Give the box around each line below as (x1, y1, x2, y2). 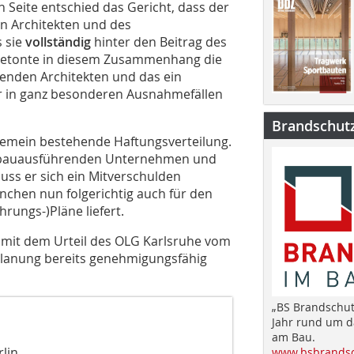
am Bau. (272, 329, 315, 345)
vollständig (25, 32, 91, 51)
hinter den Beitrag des (91, 32, 227, 51)
